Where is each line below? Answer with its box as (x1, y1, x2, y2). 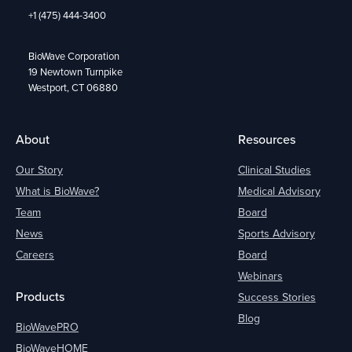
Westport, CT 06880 (28, 79, 119, 94)
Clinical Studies (237, 161, 311, 178)
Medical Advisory (237, 182, 321, 199)
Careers (16, 246, 54, 262)
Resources (237, 130, 295, 148)
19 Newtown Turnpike (28, 64, 123, 79)
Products (16, 287, 64, 305)
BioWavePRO (16, 318, 79, 335)
